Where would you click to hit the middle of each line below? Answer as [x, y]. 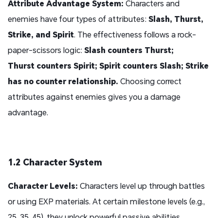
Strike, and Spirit [41, 35]
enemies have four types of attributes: [78, 19]
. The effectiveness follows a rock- [135, 35]
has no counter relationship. [63, 81]
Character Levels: [43, 186]
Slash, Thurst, [176, 19]
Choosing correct [150, 81]
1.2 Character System [55, 162]
